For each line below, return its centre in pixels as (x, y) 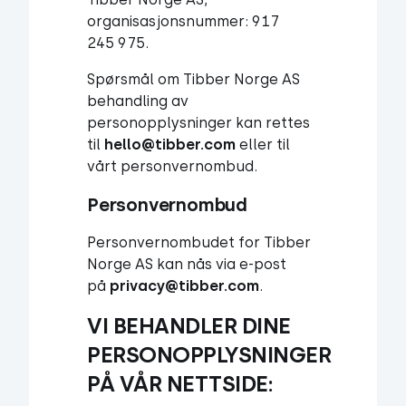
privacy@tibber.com (184, 286)
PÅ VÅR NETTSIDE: (180, 384)
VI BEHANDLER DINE (189, 326)
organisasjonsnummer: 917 (183, 21)
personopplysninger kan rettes (198, 123)
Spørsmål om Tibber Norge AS (193, 79)
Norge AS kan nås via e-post (187, 264)
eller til (263, 145)
